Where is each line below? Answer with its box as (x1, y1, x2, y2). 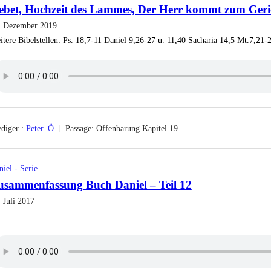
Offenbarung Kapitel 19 (96, 123, 178, 133)
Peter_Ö (25, 123, 54, 133)
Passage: (65, 123, 94, 133)
